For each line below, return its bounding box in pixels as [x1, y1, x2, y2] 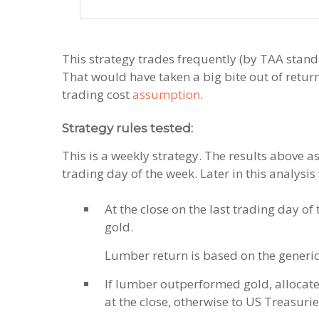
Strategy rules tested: [62, 121, 193, 135]
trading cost [62, 86, 132, 103]
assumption [132, 86, 200, 103]
